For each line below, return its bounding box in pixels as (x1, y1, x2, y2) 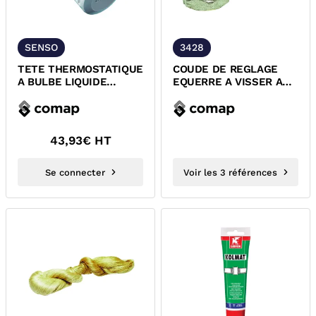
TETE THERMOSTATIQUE (18, 63, 143, 75)
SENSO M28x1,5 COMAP (18, 88, 136, 101)
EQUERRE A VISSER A (173, 75, 283, 88)
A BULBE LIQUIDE (18, 75, 107, 88)
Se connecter (44, 166, 105, 178)
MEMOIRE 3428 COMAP (173, 88, 291, 101)
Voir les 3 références (183, 166, 277, 178)
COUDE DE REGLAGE (173, 63, 278, 75)
